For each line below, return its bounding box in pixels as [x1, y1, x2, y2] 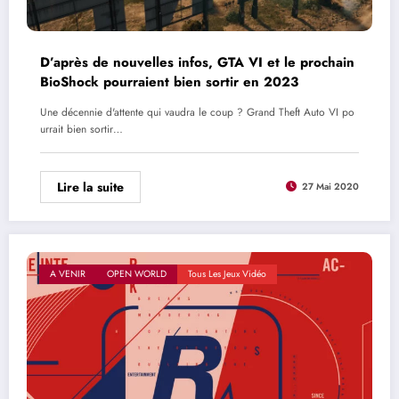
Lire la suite [57, 177, 124, 196]
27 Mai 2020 [302, 180, 359, 194]
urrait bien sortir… [40, 120, 123, 137]
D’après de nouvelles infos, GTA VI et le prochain [40, 52, 354, 72]
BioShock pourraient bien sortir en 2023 [40, 71, 298, 92]
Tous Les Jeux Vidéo [188, 266, 266, 281]
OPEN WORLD [107, 266, 167, 281]
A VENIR [50, 266, 85, 281]
